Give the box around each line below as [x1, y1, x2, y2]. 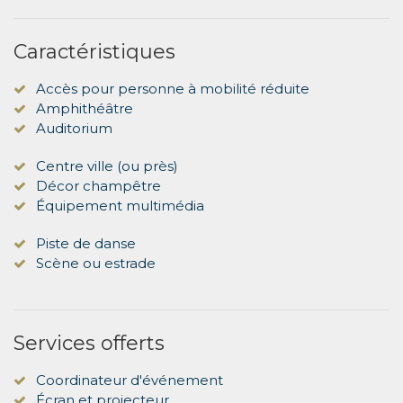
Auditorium [36, 119, 112, 137]
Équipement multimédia [36, 196, 204, 214]
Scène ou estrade [36, 254, 156, 272]
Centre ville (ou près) [36, 157, 178, 175]
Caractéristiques [13, 39, 175, 64]
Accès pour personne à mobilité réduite [36, 79, 309, 97]
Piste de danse [36, 234, 136, 252]
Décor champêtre [36, 176, 161, 194]
